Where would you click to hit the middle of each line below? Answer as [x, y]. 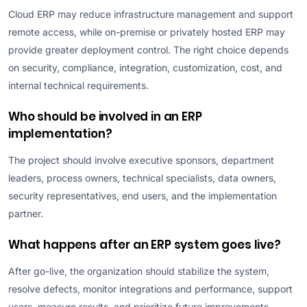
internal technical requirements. [78, 86]
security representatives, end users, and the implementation [143, 196]
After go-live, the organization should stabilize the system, [139, 271]
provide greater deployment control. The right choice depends [148, 50]
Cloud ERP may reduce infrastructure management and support [151, 14]
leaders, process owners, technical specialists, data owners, [142, 178]
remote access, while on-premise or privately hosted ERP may [147, 32]
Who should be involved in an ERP [105, 117]
